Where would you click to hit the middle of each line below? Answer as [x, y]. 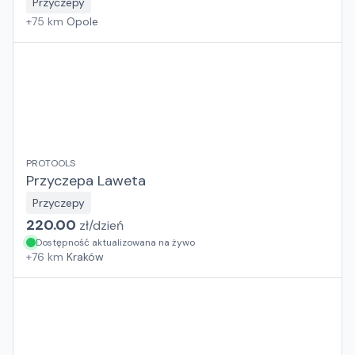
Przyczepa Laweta [86, 181]
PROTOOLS [51, 163]
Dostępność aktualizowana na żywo [115, 242]
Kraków [85, 257]
